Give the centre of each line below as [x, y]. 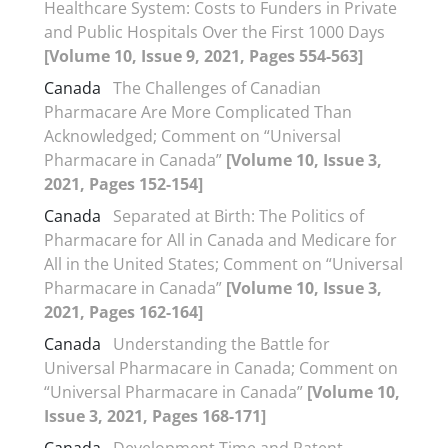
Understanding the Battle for [221, 344]
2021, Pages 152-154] [123, 184]
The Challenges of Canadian [217, 88]
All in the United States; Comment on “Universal [223, 264]
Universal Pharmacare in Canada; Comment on [221, 368]
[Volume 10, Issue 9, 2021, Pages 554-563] [203, 56]
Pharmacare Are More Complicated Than [198, 112]
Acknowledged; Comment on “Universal [192, 136]
